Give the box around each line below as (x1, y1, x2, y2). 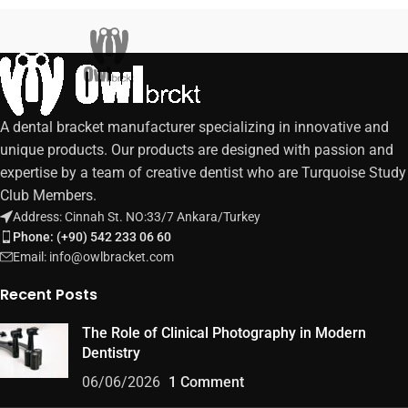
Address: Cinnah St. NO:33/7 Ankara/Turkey (13, 209, 260, 224)
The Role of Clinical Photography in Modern (82, 323, 366, 342)
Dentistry (82, 343, 140, 362)
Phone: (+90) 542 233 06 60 (13, 229, 171, 244)
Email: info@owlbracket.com (13, 249, 174, 264)
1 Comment (168, 372, 244, 391)
